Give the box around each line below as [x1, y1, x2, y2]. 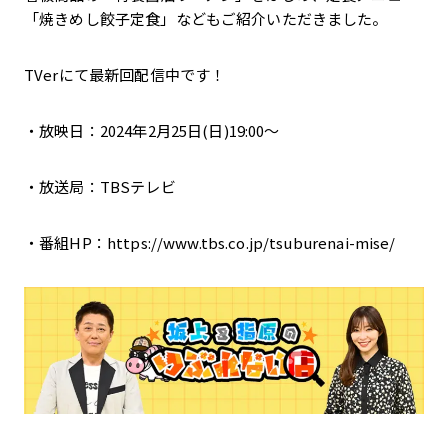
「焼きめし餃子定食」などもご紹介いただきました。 [24, 8, 391, 29]
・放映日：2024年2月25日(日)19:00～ [24, 120, 283, 141]
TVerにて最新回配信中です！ [24, 64, 229, 85]
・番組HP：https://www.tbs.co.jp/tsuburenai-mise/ [24, 232, 396, 253]
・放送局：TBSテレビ [24, 176, 179, 197]
